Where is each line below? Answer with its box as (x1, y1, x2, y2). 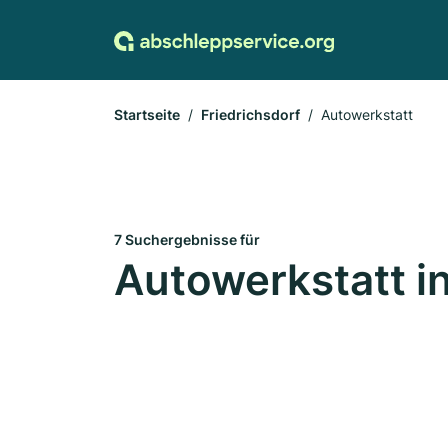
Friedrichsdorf (201, 106, 300, 123)
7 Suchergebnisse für (114, 231, 260, 248)
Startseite (114, 106, 180, 123)
